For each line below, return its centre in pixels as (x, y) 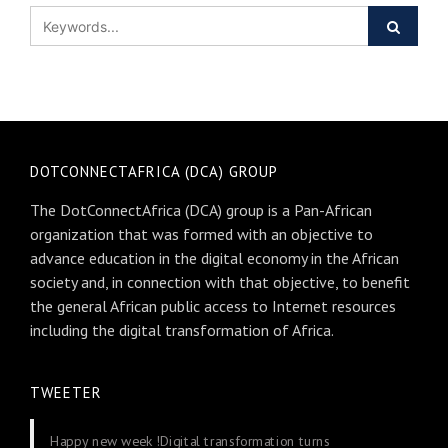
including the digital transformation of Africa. (182, 330)
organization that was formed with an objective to (201, 234)
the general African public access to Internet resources (213, 306)
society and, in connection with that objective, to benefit (220, 282)
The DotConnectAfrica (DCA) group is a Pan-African (201, 210)
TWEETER (66, 393)
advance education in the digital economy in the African (214, 258)
